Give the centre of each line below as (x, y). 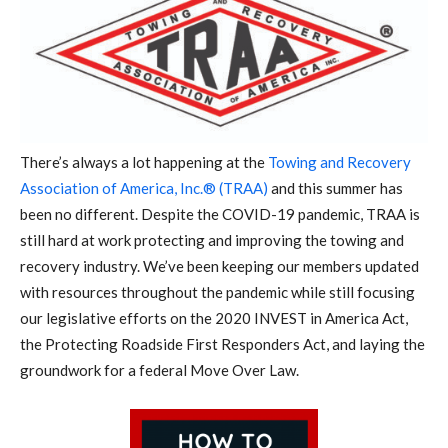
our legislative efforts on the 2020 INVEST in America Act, (214, 317)
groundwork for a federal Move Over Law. (159, 369)
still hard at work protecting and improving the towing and (212, 239)
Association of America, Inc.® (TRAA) (144, 187)
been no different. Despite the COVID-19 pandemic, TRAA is (220, 213)
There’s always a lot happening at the (144, 161)
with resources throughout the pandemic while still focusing (217, 291)
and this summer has (335, 187)
